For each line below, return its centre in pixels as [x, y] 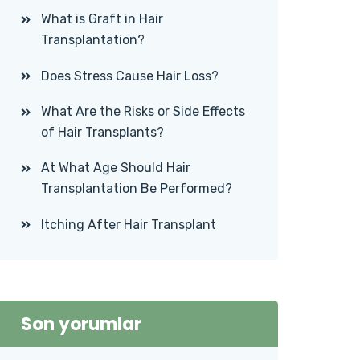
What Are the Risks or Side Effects [143, 111]
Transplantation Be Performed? [137, 188]
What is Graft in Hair [102, 19]
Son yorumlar [81, 324]
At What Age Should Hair [116, 168]
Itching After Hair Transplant [129, 225]
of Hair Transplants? [102, 132]
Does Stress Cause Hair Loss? [130, 76]
